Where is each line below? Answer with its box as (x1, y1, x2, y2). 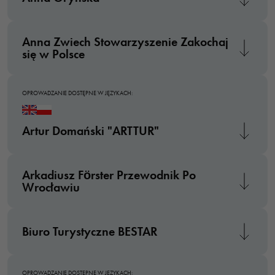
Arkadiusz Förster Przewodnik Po (22, 168, 196, 182)
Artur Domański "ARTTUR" (22, 123, 159, 138)
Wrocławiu (22, 180, 80, 195)
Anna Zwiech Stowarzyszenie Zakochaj (22, 34, 228, 49)
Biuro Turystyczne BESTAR (22, 224, 157, 239)
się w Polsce (22, 47, 85, 61)
